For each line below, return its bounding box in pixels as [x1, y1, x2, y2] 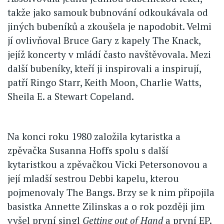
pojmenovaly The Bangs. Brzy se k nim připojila [7, 185, 214, 198]
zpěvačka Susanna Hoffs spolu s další [7, 143, 168, 156]
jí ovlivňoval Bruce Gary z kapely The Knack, [7, 33, 200, 46]
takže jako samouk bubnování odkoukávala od [7, 5, 208, 18]
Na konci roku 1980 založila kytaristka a [7, 129, 180, 142]
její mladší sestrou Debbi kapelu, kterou [7, 171, 179, 184]
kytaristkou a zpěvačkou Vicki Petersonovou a [7, 157, 207, 170]
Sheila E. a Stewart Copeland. [7, 89, 134, 102]
